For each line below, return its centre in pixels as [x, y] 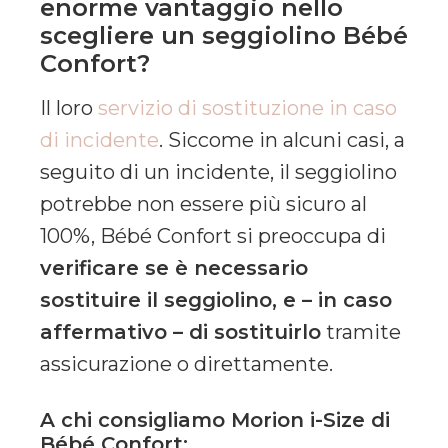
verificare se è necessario [174, 268]
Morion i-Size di [310, 420]
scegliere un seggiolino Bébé [224, 35]
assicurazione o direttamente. [186, 364]
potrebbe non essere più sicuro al [203, 204]
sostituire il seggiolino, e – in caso [216, 300]
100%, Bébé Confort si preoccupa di [213, 236]
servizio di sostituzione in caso [247, 108]
